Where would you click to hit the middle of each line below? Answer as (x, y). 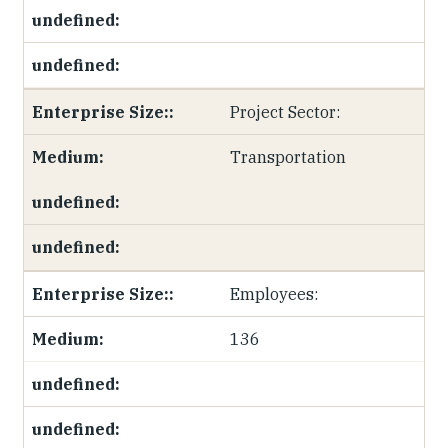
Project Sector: (285, 112)
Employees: (274, 294)
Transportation (288, 157)
